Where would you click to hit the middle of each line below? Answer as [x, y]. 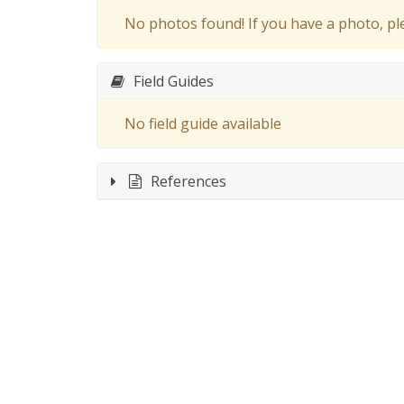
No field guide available [203, 124]
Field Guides [174, 81]
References [188, 181]
